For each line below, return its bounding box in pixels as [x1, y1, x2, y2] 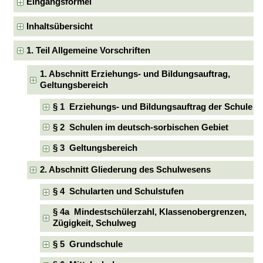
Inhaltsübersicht [26, 21, 93, 31]
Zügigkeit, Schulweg [53, 218, 137, 228]
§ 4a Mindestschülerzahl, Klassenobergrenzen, [53, 207, 247, 217]
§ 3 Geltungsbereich [53, 143, 138, 153]
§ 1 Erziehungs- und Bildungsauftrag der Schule [53, 102, 253, 112]
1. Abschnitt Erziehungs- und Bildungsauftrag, [39, 69, 230, 79]
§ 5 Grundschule [53, 239, 123, 249]
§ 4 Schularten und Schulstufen [53, 187, 184, 197]
